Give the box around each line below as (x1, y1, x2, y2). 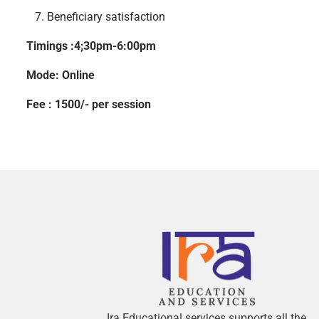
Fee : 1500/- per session (26, 97, 151, 111)
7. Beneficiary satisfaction (26, 9, 165, 23)
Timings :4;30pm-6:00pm (26, 38, 159, 53)
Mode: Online (26, 68, 95, 82)
